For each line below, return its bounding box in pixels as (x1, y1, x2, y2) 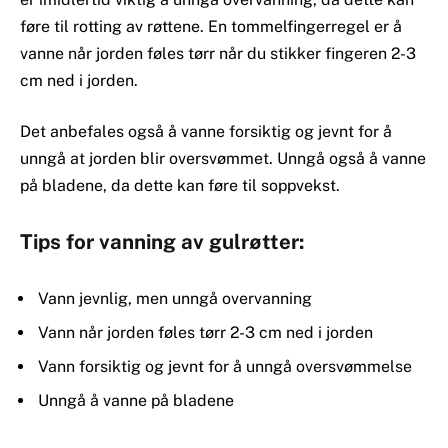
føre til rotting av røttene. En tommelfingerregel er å (20, 16, 402, 36)
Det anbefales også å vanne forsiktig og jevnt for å (20, 122, 392, 142)
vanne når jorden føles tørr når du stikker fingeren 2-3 (20, 43, 416, 63)
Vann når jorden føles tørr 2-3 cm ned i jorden (38, 323, 373, 343)
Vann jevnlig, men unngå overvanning (38, 289, 312, 309)
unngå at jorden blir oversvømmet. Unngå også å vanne (20, 149, 426, 169)
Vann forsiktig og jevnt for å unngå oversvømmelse (38, 357, 412, 377)
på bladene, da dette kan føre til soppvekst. (20, 176, 340, 196)
